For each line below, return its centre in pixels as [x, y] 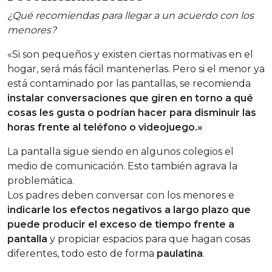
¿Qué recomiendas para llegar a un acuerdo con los [131, 16]
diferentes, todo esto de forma [82, 254]
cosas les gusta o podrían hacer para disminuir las [132, 113]
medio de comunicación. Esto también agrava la [122, 166]
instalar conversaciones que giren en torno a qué [130, 98]
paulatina [180, 254]
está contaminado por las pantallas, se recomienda [129, 84]
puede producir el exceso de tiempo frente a [121, 225]
